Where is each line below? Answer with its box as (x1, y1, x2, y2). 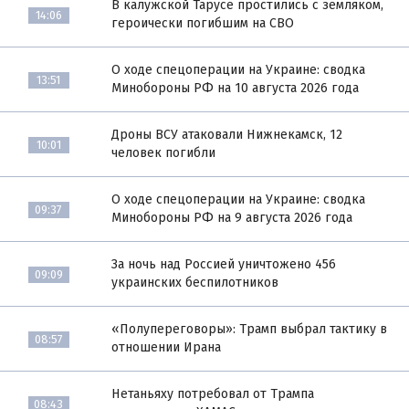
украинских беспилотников (111, 275, 279, 291)
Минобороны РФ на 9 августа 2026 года (111, 210, 353, 226)
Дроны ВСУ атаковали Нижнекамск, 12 (111, 127, 343, 143)
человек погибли (111, 145, 216, 162)
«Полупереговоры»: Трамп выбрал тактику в (111, 321, 388, 338)
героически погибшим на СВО (111, 16, 295, 32)
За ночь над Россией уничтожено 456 (111, 257, 337, 273)
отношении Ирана (111, 340, 222, 356)
